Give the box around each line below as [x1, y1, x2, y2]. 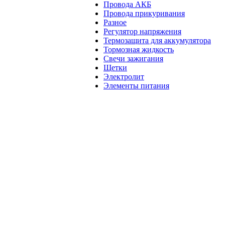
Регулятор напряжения [103, 27, 181, 36]
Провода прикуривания [103, 9, 185, 18]
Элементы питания [103, 81, 169, 90]
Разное [103, 18, 127, 27]
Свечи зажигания [103, 54, 163, 63]
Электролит [103, 72, 144, 81]
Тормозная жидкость [103, 45, 174, 54]
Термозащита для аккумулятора [103, 36, 211, 45]
